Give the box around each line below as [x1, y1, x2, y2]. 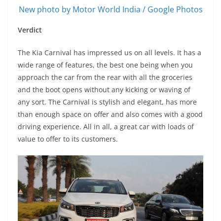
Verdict [18, 25, 42, 35]
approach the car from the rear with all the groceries [18, 72, 192, 82]
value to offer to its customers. [18, 134, 118, 144]
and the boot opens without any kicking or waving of [18, 84, 190, 94]
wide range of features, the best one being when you [18, 60, 193, 70]
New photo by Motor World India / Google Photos [18, 3, 203, 15]
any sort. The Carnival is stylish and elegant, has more [18, 97, 197, 107]
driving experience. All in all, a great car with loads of [18, 121, 194, 131]
